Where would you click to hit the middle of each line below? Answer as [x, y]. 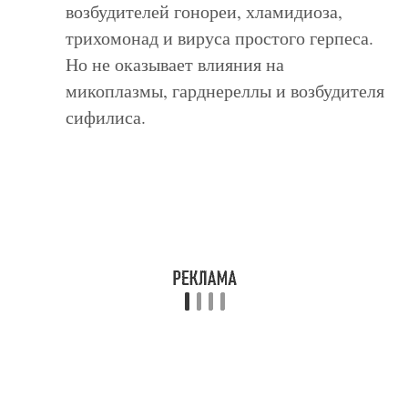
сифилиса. [106, 117]
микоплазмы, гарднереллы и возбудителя [225, 91]
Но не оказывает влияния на [175, 64]
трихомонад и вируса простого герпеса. [220, 38]
